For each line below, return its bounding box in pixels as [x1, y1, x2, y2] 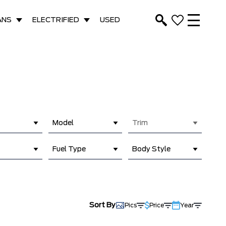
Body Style [132, 145, 171, 153]
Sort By [89, 202, 116, 209]
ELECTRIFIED [32, 17, 79, 24]
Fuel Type [52, 145, 86, 153]
